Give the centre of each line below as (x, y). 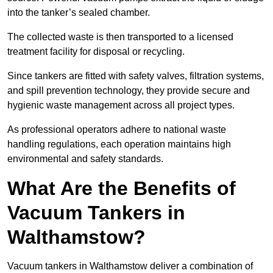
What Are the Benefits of (122, 189)
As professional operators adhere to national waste (117, 130)
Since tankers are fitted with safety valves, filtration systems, (136, 76)
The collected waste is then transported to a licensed (120, 37)
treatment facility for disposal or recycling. (96, 52)
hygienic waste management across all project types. (121, 105)
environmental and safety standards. (85, 159)
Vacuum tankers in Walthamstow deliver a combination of (130, 266)
